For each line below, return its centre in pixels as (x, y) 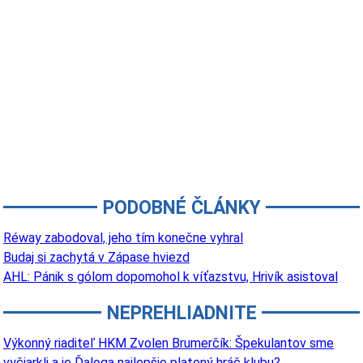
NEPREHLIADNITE (181, 313)
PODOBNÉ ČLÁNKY (181, 207)
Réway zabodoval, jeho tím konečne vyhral (123, 237)
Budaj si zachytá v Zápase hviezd (96, 257)
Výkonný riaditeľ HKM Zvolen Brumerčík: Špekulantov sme (169, 343)
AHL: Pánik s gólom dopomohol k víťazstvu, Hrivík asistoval (171, 276)
